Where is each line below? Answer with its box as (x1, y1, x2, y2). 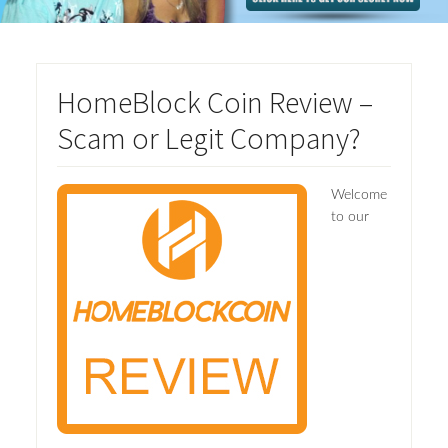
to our (330, 210, 369, 225)
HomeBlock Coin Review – (56, 83, 373, 122)
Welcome (330, 188, 387, 203)
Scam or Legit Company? (56, 119, 361, 158)
